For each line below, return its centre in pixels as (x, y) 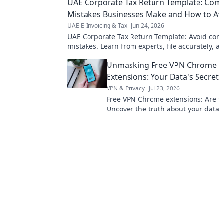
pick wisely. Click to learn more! (158, 119)
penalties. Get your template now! (123, 56)
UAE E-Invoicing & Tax (97, 26)
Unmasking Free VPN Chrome (162, 65)
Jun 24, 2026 (148, 26)
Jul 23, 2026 (164, 88)
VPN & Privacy (126, 88)
